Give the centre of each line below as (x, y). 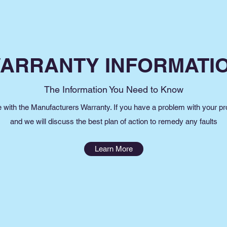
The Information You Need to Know (113, 89)
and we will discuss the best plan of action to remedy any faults (113, 121)
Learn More (114, 148)
